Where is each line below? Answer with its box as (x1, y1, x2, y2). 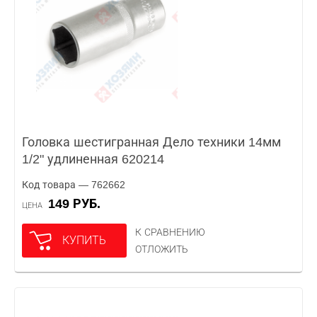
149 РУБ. (55, 197, 100, 211)
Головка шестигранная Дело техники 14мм (22, 135, 281, 149)
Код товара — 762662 (22, 179, 125, 190)
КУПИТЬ (62, 234, 106, 246)
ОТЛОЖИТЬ (135, 243, 188, 255)
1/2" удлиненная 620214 (22, 152, 164, 166)
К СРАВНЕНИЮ (135, 226, 205, 238)
